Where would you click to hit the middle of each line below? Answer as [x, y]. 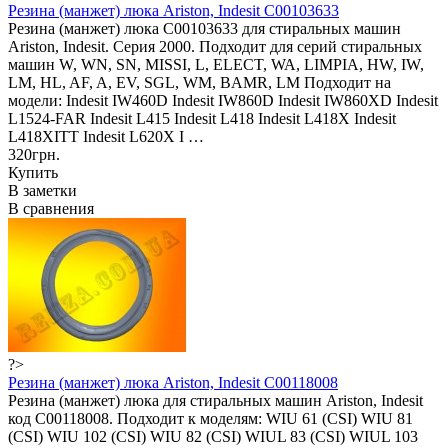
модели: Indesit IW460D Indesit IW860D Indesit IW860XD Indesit [223, 100]
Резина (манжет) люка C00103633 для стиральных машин [204, 28]
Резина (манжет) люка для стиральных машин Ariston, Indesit [215, 400]
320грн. [34, 154]
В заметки [42, 190]
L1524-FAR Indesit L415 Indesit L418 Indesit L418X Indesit [202, 118]
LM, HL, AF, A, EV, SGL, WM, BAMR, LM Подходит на [199, 82]
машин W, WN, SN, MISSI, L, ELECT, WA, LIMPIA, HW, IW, [216, 64]
